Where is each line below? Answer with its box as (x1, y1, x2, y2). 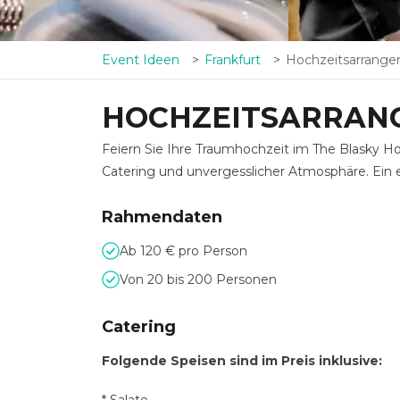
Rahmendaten (102, 207, 222, 227)
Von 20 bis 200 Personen (120, 271, 277, 287)
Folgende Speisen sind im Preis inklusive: (102, 353, 396, 369)
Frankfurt (204, 52, 261, 68)
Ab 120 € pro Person (120, 243, 247, 259)
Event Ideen (102, 52, 179, 68)
